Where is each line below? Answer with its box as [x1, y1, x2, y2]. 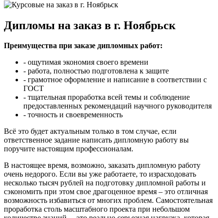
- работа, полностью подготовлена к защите [23, 67, 169, 75]
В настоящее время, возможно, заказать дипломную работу [4, 161, 200, 170]
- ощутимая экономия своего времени [23, 58, 148, 67]
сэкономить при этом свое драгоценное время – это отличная [4, 187, 208, 196]
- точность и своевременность [23, 110, 123, 119]
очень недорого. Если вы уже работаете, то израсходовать [4, 170, 196, 179]
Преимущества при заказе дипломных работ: [4, 41, 163, 50]
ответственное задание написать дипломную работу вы [4, 136, 189, 145]
